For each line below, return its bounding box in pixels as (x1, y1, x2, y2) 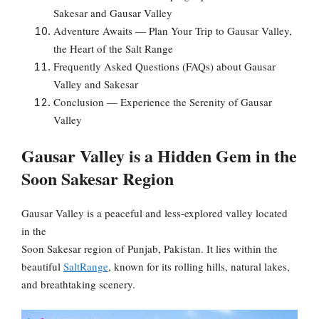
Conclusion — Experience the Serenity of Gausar (53, 94, 272, 109)
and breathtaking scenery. (21, 277, 135, 292)
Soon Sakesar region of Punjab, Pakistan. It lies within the (21, 241, 278, 256)
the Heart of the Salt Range (53, 41, 173, 56)
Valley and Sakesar (53, 76, 138, 91)
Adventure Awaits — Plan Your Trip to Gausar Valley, (53, 23, 292, 38)
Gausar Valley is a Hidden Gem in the (21, 143, 297, 169)
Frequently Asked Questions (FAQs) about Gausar (53, 58, 276, 73)
